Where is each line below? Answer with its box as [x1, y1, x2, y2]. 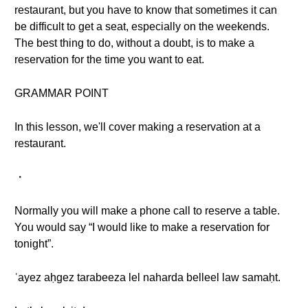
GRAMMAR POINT [14, 87, 109, 99]
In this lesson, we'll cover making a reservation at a [14, 121, 261, 133]
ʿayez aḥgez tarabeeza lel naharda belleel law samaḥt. [14, 272, 280, 283]
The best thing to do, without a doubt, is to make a [14, 37, 254, 49]
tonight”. [14, 238, 54, 250]
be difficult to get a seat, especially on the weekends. [14, 21, 269, 32]
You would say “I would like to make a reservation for [14, 221, 269, 233]
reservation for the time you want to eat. [14, 54, 204, 65]
